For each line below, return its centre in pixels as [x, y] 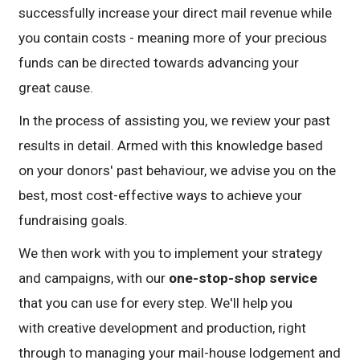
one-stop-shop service [243, 278]
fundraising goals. [74, 221]
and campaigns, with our [94, 278]
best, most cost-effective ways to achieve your [161, 196]
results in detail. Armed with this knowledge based [171, 146]
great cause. [56, 88]
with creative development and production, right [163, 328]
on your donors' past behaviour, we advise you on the [178, 171]
